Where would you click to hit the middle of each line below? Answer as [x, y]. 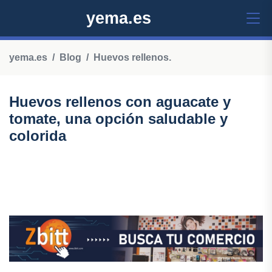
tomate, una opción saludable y [118, 119]
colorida [38, 136]
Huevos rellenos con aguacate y [120, 102]
